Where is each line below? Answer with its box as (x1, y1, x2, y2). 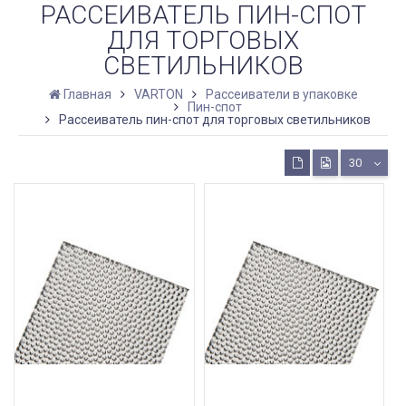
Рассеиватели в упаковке (205, 86, 358, 101)
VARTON (133, 86, 183, 101)
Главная (63, 86, 111, 101)
